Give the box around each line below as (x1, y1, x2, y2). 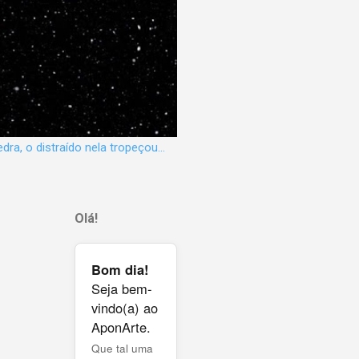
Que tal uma (91, 340, 153, 356)
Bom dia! (91, 259, 149, 279)
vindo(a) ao (91, 297, 158, 317)
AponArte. (91, 317, 151, 337)
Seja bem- (91, 278, 152, 298)
